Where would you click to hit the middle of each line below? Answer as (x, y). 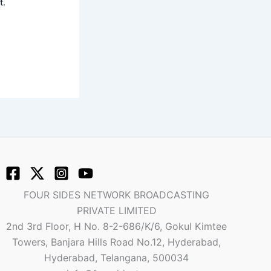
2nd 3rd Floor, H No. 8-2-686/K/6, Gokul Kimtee (117, 227)
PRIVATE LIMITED (116, 211)
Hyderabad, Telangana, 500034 (117, 258)
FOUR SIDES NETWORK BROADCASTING (117, 195)
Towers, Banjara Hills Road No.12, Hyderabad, (117, 242)
